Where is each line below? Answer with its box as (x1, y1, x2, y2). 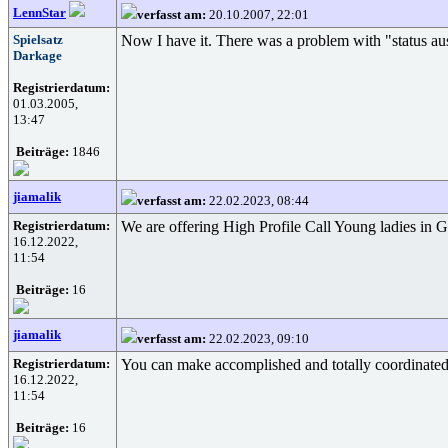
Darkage (13, 48, 62, 63)
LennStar (13, 5, 66, 20)
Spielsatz (13, 32, 63, 47)
